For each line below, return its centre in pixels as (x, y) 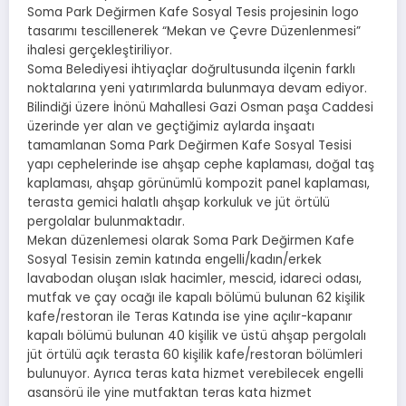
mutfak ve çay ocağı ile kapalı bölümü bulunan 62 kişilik (196, 298)
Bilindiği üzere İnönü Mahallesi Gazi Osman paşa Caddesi (200, 108)
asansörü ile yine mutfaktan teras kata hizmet (169, 393)
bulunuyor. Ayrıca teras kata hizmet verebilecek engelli (195, 374)
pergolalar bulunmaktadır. (106, 222)
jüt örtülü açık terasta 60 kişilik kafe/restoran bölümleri (195, 355)
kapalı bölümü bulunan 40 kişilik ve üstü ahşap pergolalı (197, 336)
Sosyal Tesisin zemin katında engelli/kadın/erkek (174, 260)
